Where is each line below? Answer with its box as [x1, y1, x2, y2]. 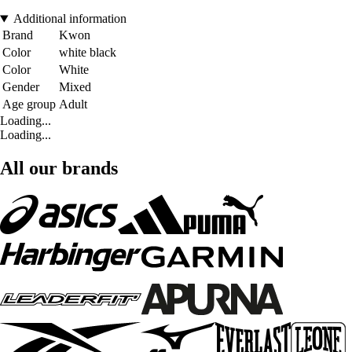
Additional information [13, 12, 126, 26]
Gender [2, 80, 39, 94]
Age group [2, 97, 56, 112]
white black [59, 46, 116, 60]
